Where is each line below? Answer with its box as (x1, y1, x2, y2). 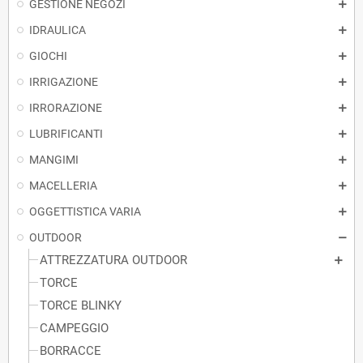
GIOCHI (29, 49, 67, 62)
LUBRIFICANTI (29, 127, 103, 140)
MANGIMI (29, 153, 79, 166)
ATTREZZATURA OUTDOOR (40, 253, 187, 267)
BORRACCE (40, 344, 101, 358)
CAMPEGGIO (40, 321, 109, 335)
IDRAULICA (29, 23, 86, 36)
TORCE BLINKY (40, 298, 122, 313)
